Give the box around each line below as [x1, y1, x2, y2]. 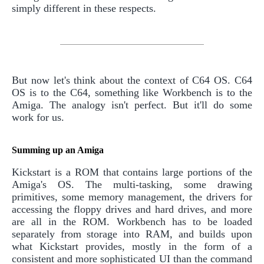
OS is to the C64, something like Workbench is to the [12, 87, 252, 99]
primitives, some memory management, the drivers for [12, 191, 252, 203]
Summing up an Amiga [12, 145, 104, 156]
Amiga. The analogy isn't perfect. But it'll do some [12, 99, 252, 111]
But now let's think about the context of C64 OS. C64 [12, 74, 252, 87]
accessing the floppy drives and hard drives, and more [12, 203, 252, 216]
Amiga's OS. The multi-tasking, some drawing [12, 179, 252, 191]
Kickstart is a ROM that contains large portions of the [12, 166, 252, 179]
